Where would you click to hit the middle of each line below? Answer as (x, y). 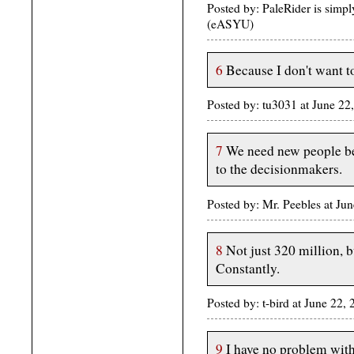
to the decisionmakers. (279, 169)
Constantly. (248, 268)
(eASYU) (230, 23)
